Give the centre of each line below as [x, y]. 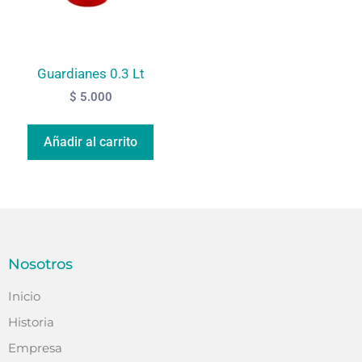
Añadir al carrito [90, 141]
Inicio [24, 296]
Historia [31, 322]
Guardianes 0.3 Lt [90, 74]
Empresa [35, 347]
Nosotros [40, 264]
